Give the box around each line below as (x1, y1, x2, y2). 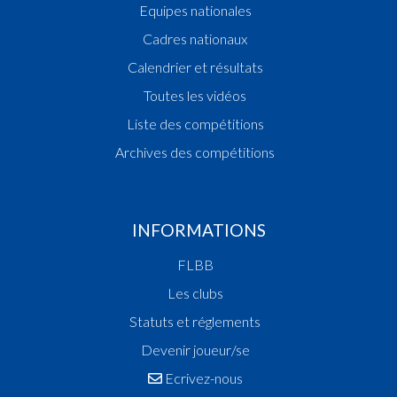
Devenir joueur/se (140, 340, 250, 358)
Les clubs (167, 284, 223, 301)
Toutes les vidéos (144, 86, 246, 104)
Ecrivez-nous (161, 369, 243, 386)
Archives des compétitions (115, 143, 275, 160)
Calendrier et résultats (127, 58, 263, 75)
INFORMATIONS (131, 219, 266, 240)
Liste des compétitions (126, 114, 264, 132)
